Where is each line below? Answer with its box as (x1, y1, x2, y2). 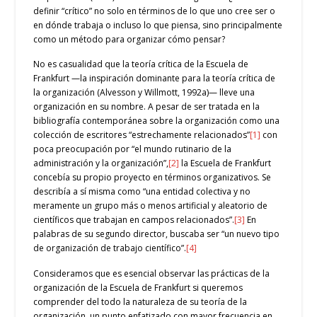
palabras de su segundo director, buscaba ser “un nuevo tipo (33, 228, 280, 241)
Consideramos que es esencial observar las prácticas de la (33, 267, 270, 280)
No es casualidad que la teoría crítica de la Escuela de (33, 58, 249, 71)
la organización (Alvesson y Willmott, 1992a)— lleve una (33, 86, 255, 99)
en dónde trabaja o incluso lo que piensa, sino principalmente (33, 18, 283, 31)
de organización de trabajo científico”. (33, 242, 187, 255)
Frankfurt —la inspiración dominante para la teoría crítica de (33, 72, 276, 85)
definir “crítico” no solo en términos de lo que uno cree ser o (33, 4, 276, 17)
